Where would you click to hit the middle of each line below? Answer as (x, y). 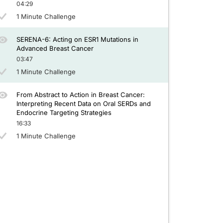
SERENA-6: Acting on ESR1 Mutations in (77, 39)
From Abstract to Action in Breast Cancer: (80, 95)
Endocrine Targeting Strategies (64, 112)
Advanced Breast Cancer (55, 48)
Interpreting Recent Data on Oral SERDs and (83, 104)
